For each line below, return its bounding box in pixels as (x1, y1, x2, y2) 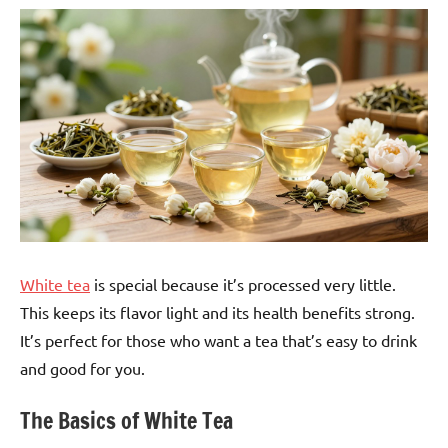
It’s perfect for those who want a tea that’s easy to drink (20, 330, 417, 351)
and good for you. (20, 358, 145, 379)
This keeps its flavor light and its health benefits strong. (20, 302, 415, 323)
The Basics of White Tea (20, 405, 233, 437)
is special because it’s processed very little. (90, 274, 396, 295)
